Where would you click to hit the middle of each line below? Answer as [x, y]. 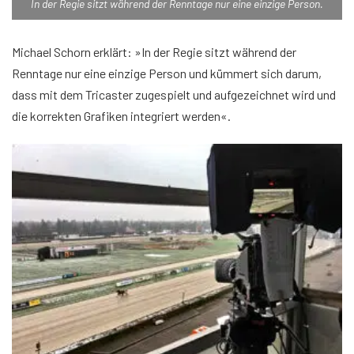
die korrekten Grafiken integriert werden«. [121, 116]
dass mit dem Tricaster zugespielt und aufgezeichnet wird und [174, 94]
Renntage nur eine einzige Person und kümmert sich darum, [167, 73]
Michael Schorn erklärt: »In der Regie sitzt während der [154, 52]
